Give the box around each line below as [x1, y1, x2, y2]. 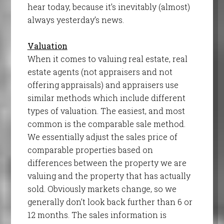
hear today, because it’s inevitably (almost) [27, 1, 190, 12]
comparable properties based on [27, 144, 153, 155]
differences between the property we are [27, 157, 186, 168]
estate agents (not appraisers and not [27, 66, 172, 77]
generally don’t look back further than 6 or [27, 196, 192, 207]
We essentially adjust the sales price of [27, 131, 177, 142]
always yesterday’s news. [27, 14, 124, 25]
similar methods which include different [27, 92, 185, 103]
